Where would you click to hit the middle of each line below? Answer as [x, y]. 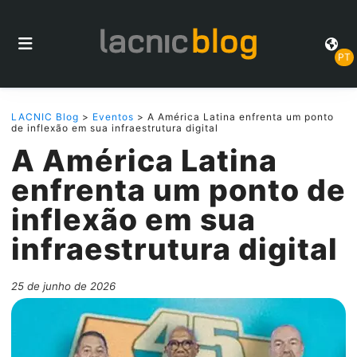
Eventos [113, 117]
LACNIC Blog [45, 117]
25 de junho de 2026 [63, 286]
